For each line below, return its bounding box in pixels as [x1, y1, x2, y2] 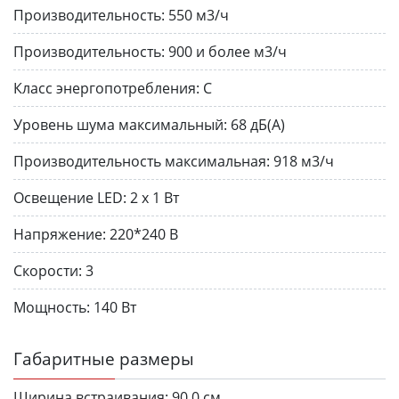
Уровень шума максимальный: [13, 114, 227, 134]
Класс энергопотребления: [13, 77, 199, 98]
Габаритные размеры [13, 346, 194, 370]
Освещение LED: [13, 187, 126, 208]
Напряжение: [13, 224, 106, 244]
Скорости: [13, 260, 82, 281]
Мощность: [13, 297, 90, 317]
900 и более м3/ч [168, 41, 287, 61]
